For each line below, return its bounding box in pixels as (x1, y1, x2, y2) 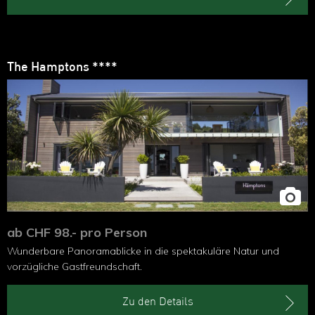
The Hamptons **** (7, 61, 117, 75)
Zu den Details (122, 297, 193, 308)
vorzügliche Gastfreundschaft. (7, 260, 142, 273)
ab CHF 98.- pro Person (7, 224, 147, 240)
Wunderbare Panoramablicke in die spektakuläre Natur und (7, 245, 279, 257)
